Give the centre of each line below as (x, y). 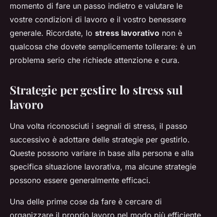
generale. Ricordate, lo (52, 33)
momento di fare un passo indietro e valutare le (96, 6)
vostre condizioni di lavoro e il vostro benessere (98, 20)
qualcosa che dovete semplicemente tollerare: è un (103, 47)
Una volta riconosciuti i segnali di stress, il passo (99, 126)
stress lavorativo (127, 33)
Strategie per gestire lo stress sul (96, 90)
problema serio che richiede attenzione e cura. (95, 60)
